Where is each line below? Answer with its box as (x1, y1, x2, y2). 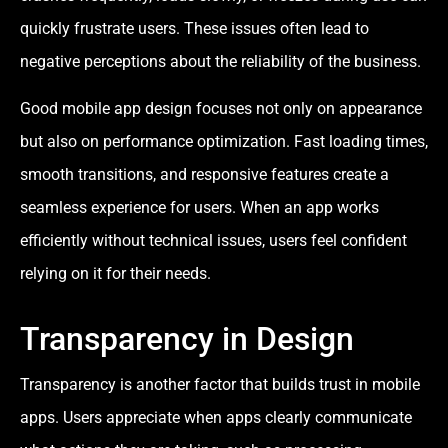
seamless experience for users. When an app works (20, 198, 379, 218)
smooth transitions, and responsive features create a (20, 165, 389, 185)
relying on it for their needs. (20, 264, 211, 284)
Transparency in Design (20, 320, 354, 359)
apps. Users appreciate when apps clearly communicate (20, 408, 412, 428)
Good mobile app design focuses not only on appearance (20, 99, 422, 119)
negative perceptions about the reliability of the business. (20, 51, 421, 71)
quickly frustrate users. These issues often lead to (20, 18, 369, 38)
